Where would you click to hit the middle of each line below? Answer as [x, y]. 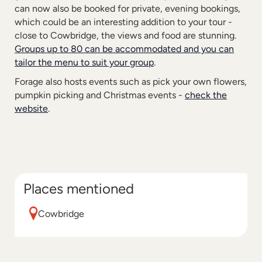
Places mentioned [79, 189]
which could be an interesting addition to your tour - [123, 22]
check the [206, 95]
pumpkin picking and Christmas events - [100, 95]
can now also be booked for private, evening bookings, [127, 8]
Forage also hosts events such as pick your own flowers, [131, 82]
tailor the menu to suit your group [84, 62]
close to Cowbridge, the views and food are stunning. [125, 35]
